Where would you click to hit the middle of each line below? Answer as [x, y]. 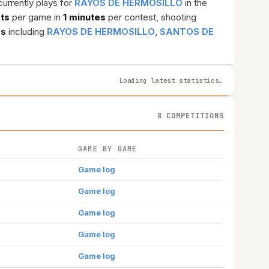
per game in [36, 17]
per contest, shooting [151, 17]
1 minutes [84, 17]
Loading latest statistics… [171, 80]
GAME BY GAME [108, 149]
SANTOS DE [187, 32]
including [26, 32]
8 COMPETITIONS [190, 116]
